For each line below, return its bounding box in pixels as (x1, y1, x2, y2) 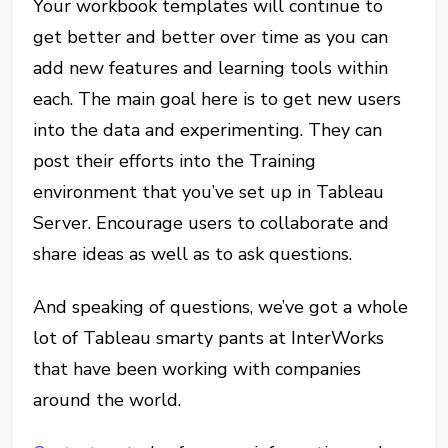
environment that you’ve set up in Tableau (33, 179, 385, 204)
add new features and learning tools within (33, 55, 389, 80)
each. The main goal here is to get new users (33, 86, 402, 111)
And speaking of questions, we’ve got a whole (33, 294, 409, 319)
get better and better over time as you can (33, 24, 389, 49)
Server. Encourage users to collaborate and (33, 210, 390, 235)
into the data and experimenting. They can (33, 117, 383, 142)
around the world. (33, 387, 182, 412)
